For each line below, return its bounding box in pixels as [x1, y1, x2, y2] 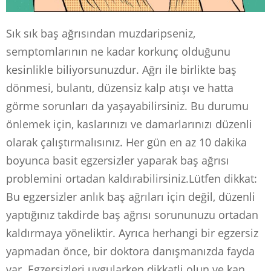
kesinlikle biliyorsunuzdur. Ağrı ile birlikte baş [6, 62, 237, 77]
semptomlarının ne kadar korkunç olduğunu [6, 44, 230, 59]
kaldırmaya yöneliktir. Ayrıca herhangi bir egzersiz [6, 225, 258, 240]
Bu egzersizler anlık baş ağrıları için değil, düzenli [6, 189, 255, 204]
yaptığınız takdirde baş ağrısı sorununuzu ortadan [6, 207, 258, 222]
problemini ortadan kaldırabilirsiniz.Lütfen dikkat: [6, 171, 257, 186]
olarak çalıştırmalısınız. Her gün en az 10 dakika [6, 134, 247, 149]
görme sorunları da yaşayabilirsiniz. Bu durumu [6, 98, 249, 113]
